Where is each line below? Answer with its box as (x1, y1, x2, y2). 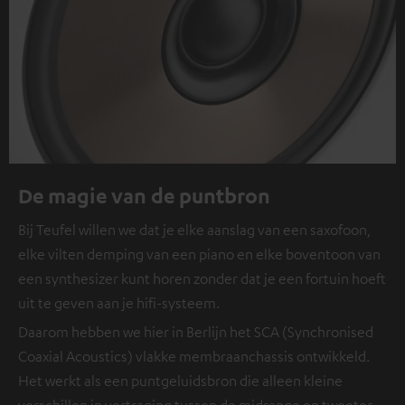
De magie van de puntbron (18, 182, 270, 208)
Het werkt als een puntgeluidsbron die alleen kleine (18, 371, 343, 390)
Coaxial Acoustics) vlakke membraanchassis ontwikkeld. (18, 346, 370, 365)
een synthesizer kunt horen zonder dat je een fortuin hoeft (18, 268, 386, 287)
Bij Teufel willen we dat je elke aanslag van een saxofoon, (18, 220, 371, 239)
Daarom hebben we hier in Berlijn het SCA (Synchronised (18, 322, 373, 341)
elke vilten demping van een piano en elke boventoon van (18, 244, 381, 263)
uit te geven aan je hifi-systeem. (18, 293, 220, 312)
